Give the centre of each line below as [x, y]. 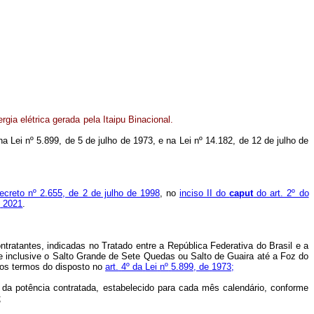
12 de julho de [280, 141]
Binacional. [150, 120]
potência [33, 288]
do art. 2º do [281, 193]
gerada [67, 120]
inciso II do [204, 193]
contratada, [76, 288]
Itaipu [114, 120]
